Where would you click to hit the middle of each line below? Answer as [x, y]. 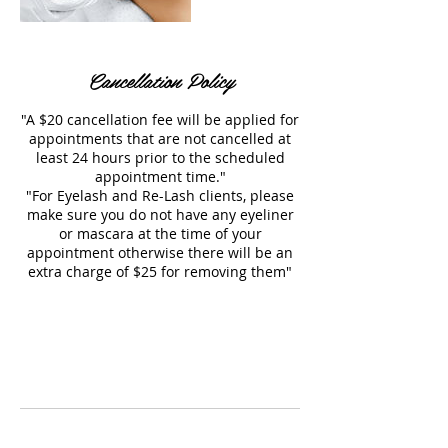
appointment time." [160, 176]
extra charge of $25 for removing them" [160, 271]
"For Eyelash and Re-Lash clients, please [160, 195]
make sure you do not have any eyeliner [160, 214]
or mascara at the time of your [160, 233]
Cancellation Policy [160, 80]
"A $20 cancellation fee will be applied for [160, 119]
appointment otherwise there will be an [160, 252]
